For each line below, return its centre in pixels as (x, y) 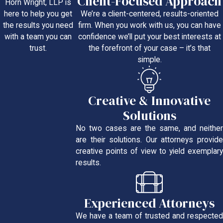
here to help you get (38, 14)
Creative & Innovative (150, 100)
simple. (149, 60)
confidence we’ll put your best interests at (149, 37)
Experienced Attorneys (150, 203)
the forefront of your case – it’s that (149, 49)
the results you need (38, 26)
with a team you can (38, 37)
